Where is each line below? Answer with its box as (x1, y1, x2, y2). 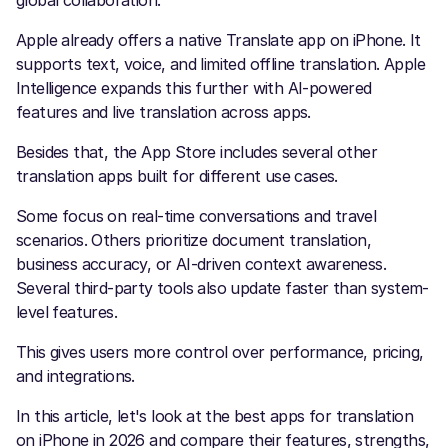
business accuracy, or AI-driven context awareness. (16, 254, 386, 274)
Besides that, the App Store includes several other (16, 142, 377, 162)
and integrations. (16, 366, 135, 386)
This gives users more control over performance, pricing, (16, 342, 424, 362)
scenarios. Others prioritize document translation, (16, 230, 371, 250)
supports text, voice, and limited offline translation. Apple (16, 54, 425, 74)
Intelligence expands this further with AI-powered (16, 78, 372, 98)
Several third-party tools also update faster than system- (16, 278, 429, 298)
